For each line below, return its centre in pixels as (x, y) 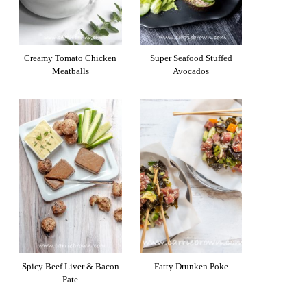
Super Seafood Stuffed (191, 58)
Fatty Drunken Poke (191, 267)
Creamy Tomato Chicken (71, 58)
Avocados (191, 71)
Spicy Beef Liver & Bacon (70, 267)
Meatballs (70, 71)
